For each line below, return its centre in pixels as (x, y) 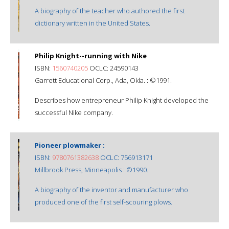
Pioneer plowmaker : (70, 145)
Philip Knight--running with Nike (91, 55)
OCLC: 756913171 (126, 157)
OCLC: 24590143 (113, 68)
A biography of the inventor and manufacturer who (111, 189)
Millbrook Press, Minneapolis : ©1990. (91, 169)
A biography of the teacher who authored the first (110, 10)
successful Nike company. (74, 112)
